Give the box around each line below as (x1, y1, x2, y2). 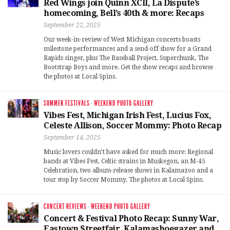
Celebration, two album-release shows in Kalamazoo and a (44, 167, 213, 175)
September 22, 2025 (44, 22, 101, 29)
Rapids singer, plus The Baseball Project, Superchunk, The (44, 54, 208, 62)
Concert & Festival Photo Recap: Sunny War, (44, 214, 219, 224)
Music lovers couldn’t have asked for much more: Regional (44, 148, 213, 156)
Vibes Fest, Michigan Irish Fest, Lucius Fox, (44, 110, 211, 121)
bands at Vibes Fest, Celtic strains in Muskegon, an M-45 (44, 158, 205, 165)
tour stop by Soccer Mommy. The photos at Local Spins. (44, 176, 204, 184)
